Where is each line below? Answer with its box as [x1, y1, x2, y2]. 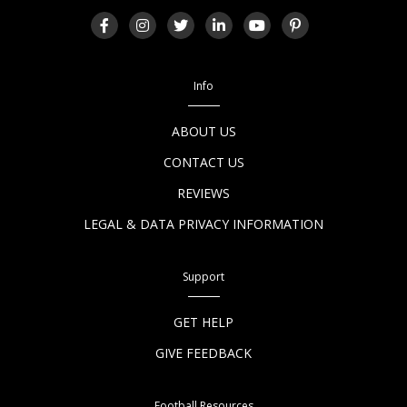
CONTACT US [163, 153, 244, 171]
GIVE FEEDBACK [155, 343, 252, 362]
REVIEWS [177, 184, 230, 202]
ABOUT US [171, 122, 236, 140]
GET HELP [174, 313, 233, 331]
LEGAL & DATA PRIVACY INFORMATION [84, 214, 323, 233]
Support [183, 268, 224, 284]
